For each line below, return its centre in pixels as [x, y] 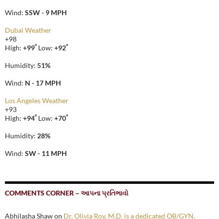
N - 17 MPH [43, 83]
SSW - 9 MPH [46, 13]
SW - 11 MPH [46, 153]
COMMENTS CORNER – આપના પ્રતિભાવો [67, 193]
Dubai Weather [28, 30]
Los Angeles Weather [37, 101]
